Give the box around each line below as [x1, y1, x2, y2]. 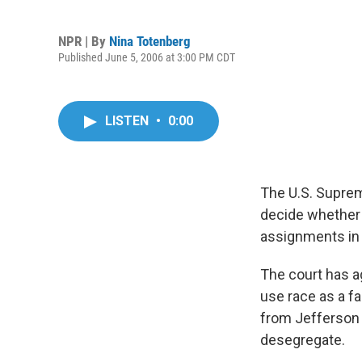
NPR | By [58, 32, 109, 49]
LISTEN [105, 113, 152, 128]
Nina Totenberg [109, 32, 191, 49]
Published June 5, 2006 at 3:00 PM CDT [58, 50, 235, 64]
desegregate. [260, 331, 345, 348]
